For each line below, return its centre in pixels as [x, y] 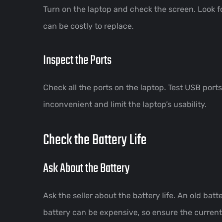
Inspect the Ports [77, 60]
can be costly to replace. [88, 26]
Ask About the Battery [86, 168]
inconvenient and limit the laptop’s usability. [125, 104]
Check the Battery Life [95, 140]
